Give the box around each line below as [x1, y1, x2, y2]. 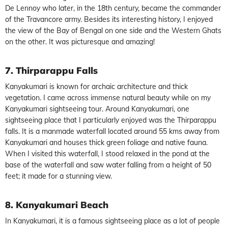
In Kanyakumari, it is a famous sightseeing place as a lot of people [5, 216, 220, 225]
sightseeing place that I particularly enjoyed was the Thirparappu [5, 115, 216, 125]
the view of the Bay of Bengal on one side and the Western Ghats [5, 25, 221, 35]
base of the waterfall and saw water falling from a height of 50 [5, 160, 211, 169]
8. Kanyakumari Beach [5, 198, 108, 211]
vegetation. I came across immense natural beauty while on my [5, 93, 211, 102]
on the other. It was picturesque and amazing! [5, 37, 155, 46]
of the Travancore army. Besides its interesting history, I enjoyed [5, 14, 213, 24]
